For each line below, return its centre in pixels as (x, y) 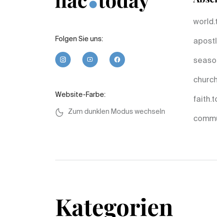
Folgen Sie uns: (79, 39)
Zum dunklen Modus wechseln (116, 112)
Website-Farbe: (80, 95)
